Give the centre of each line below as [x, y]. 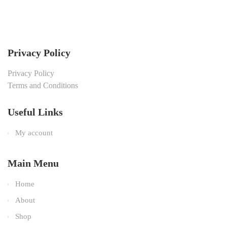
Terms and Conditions [43, 85]
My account [34, 133]
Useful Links [35, 112]
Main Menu [33, 163]
